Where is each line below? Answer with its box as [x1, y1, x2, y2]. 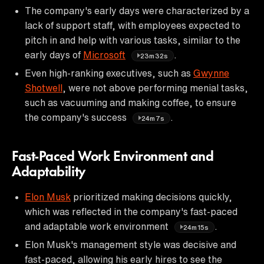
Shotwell [25, 82, 62, 93]
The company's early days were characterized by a [25, 5, 249, 15]
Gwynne [193, 68, 229, 78]
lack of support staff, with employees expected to [25, 20, 240, 30]
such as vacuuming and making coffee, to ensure [25, 97, 236, 107]
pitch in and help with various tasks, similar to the [25, 35, 240, 45]
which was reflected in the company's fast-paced [25, 206, 237, 216]
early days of [25, 49, 83, 60]
